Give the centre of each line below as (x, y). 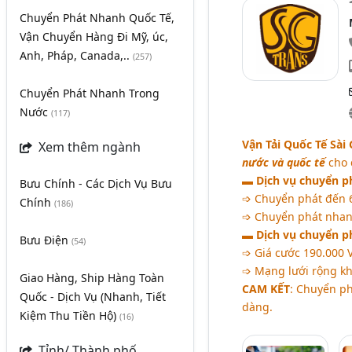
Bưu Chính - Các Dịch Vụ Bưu (96, 183)
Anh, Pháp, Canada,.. (76, 55)
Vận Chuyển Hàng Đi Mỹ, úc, (94, 37)
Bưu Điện (46, 240)
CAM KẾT (266, 288)
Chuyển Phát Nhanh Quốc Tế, (97, 18)
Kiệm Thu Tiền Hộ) (70, 315)
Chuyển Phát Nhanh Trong (90, 93)
